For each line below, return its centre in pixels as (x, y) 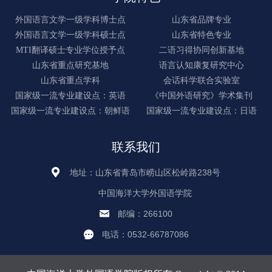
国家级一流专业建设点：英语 (70, 95)
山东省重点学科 (70, 80)
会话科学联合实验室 (202, 80)
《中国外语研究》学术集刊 (202, 95)
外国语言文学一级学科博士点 (70, 19)
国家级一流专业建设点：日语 (202, 110)
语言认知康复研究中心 (202, 65)
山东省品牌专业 (202, 19)
